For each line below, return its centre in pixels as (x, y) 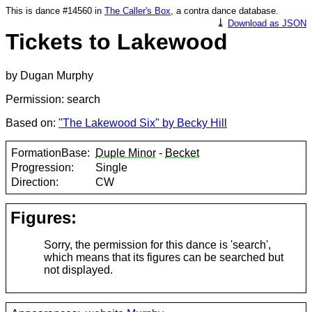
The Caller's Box (138, 11)
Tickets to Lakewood (117, 42)
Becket (182, 153)
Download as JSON (267, 23)
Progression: (43, 167)
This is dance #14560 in (55, 11)
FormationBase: (51, 153)
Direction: (35, 182)
